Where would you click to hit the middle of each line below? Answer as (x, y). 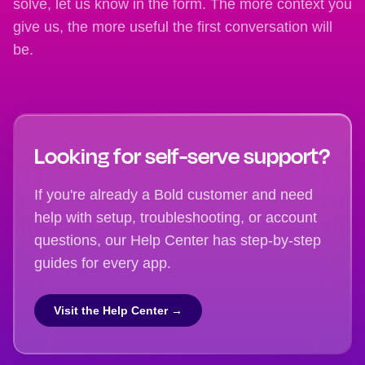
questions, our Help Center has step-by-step (178, 241)
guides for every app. (103, 264)
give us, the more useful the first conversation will (173, 27)
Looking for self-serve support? (182, 156)
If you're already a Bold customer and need (174, 195)
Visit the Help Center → (118, 311)
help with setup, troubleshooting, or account (176, 218)
